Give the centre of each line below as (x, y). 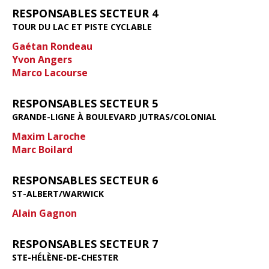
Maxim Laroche (49, 136)
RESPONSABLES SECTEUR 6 (85, 180)
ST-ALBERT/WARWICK (58, 193)
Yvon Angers (42, 59)
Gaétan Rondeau (52, 46)
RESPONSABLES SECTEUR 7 (85, 243)
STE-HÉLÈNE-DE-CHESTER (65, 257)
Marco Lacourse (50, 72)
